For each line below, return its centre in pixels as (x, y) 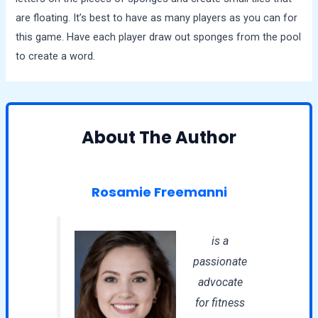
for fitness (220, 302)
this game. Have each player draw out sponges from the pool (159, 37)
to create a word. (56, 56)
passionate (220, 261)
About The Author (159, 137)
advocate (220, 282)
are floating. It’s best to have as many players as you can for (157, 18)
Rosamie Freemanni (159, 192)
